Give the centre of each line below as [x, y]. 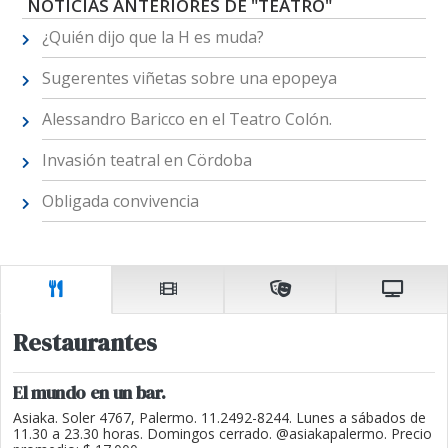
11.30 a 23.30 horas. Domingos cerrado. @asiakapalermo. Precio [222, 433]
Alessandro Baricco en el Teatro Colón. [186, 119]
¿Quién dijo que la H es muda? [152, 37]
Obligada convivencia [120, 201]
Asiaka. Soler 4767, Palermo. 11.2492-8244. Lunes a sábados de [219, 417]
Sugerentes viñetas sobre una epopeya [189, 78]
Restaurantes [85, 342]
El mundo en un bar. [89, 392]
